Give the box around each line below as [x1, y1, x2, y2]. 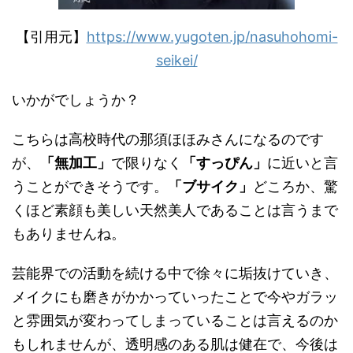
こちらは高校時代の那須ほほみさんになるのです [12, 131, 324, 147]
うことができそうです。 [12, 178, 168, 195]
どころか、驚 [253, 178, 338, 195]
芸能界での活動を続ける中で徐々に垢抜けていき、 [12, 265, 338, 281]
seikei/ [155, 52, 198, 69]
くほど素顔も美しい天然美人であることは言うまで [12, 202, 338, 218]
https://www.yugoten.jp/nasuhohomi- [86, 28, 338, 45]
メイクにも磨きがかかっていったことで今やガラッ [12, 288, 338, 305]
